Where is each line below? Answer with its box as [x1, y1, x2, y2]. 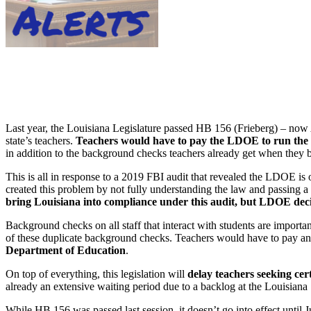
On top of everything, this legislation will [6, 267, 187, 280]
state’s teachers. [6, 134, 76, 146]
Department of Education [6, 244, 126, 256]
